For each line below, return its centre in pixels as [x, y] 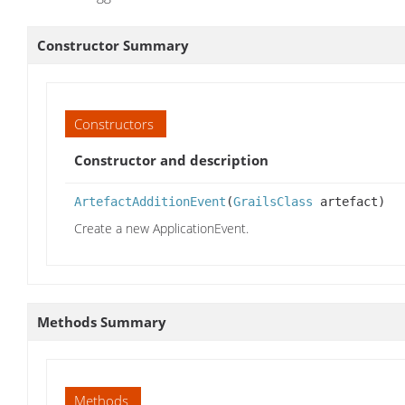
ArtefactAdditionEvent [150, 202]
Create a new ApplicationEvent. [161, 229]
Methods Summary [102, 322]
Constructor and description [171, 160]
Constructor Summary [113, 46]
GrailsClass [273, 202]
